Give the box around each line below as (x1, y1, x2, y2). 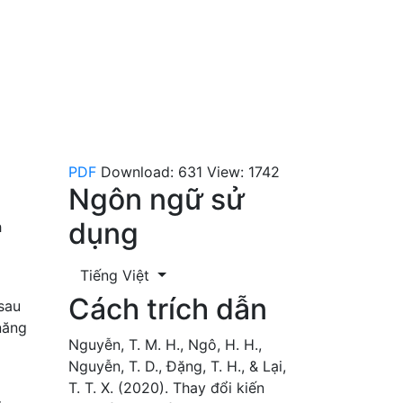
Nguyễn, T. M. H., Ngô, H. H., (68, 335, 262, 354)
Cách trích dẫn (68, 291, 267, 327)
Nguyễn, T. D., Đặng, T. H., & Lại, (68, 356, 286, 375)
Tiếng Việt (80, 265, 154, 284)
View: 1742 (207, 162, 280, 181)
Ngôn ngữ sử (68, 181, 245, 217)
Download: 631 (101, 162, 202, 181)
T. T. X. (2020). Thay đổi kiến (68, 378, 264, 397)
